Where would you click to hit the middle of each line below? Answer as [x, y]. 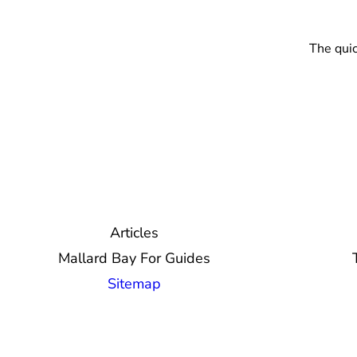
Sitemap [134, 283]
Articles [134, 232]
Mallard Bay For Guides [134, 258]
